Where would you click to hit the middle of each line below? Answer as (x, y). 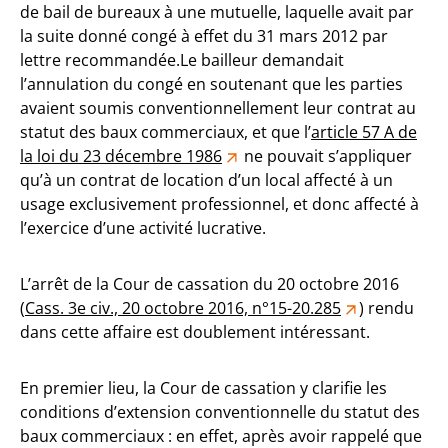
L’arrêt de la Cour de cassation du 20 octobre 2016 (209, 284)
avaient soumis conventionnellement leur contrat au (218, 108)
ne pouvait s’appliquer (326, 156)
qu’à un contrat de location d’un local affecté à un (206, 180)
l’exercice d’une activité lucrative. (143, 228)
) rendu (386, 308)
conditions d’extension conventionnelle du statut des (220, 412)
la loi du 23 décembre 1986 (121, 156)
